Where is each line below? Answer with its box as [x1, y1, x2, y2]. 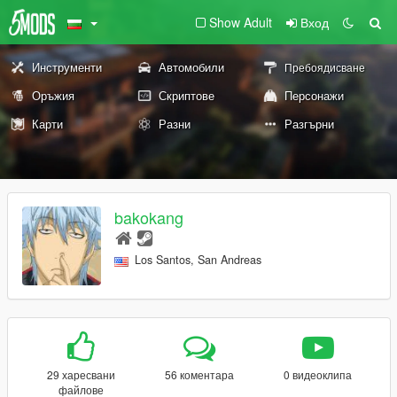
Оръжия [32, 87, 74, 104]
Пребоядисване [284, 59, 366, 74]
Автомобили [158, 58, 224, 75]
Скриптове [158, 87, 214, 104]
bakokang [114, 206, 183, 230]
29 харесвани [46, 367, 115, 382]
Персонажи [284, 87, 345, 104]
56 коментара [164, 367, 234, 382]
